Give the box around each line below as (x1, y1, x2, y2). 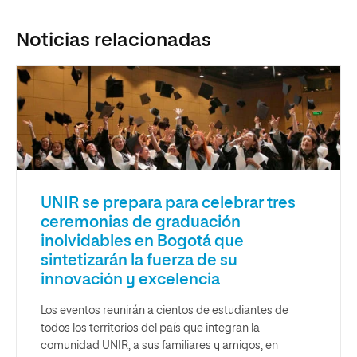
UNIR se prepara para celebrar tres (41, 195, 296, 212)
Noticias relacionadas (16, 31, 211, 51)
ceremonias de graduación (41, 214, 241, 231)
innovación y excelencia (41, 272, 220, 288)
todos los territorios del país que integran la (41, 323, 260, 335)
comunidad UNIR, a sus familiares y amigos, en (41, 340, 278, 352)
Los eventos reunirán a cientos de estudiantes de (41, 305, 288, 317)
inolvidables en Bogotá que (41, 233, 244, 250)
